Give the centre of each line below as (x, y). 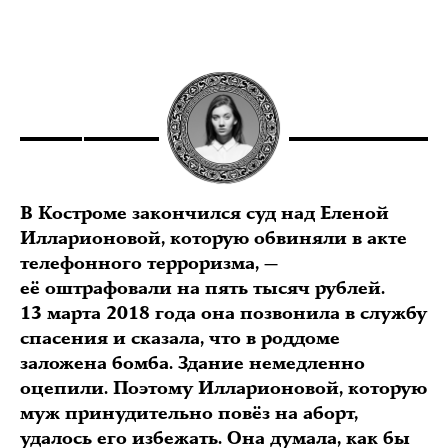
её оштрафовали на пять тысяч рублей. (202, 288)
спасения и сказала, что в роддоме (180, 338)
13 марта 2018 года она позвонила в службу (223, 313)
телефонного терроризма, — (149, 263)
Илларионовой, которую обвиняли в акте (213, 238)
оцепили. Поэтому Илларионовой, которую (223, 388)
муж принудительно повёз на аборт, (189, 413)
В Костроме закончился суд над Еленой (204, 213)
